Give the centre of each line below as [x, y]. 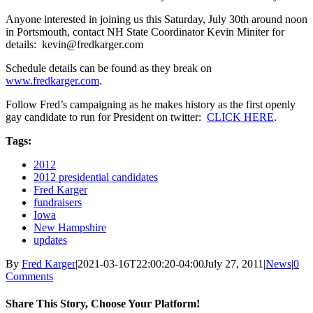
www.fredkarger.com [52, 80]
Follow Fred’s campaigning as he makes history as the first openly [151, 104]
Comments [29, 276]
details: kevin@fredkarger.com [74, 44]
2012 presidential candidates [96, 177]
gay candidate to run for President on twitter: [106, 117]
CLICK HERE [240, 117]
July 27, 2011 [234, 263]
